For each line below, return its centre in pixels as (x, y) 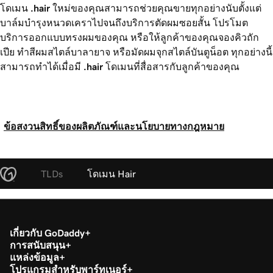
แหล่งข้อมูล (34, 257)
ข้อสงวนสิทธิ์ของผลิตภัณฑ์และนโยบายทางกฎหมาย (114, 126)
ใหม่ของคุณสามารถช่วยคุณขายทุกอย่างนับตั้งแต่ (156, 8)
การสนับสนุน (37, 245)
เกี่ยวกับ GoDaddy (47, 232)
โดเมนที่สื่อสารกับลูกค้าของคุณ (171, 66)
